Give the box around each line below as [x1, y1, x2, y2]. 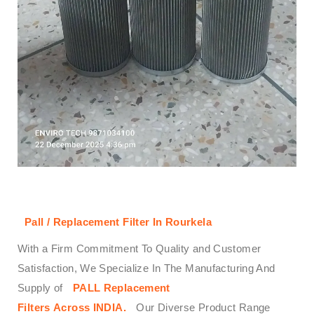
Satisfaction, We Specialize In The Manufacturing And [18, 261, 275, 274]
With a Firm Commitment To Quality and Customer [18, 242, 261, 254]
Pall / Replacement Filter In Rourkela [25, 215, 212, 228]
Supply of [18, 281, 66, 294]
